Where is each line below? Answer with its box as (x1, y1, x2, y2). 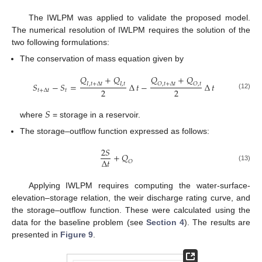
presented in (12, 230, 60, 240)
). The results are (184, 218, 251, 227)
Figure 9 (60, 230, 93, 240)
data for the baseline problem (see (12, 218, 146, 227)
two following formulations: (12, 37, 109, 47)
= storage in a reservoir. (50, 109, 141, 119)
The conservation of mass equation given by (20, 54, 184, 64)
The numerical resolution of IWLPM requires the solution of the (12, 25, 250, 35)
